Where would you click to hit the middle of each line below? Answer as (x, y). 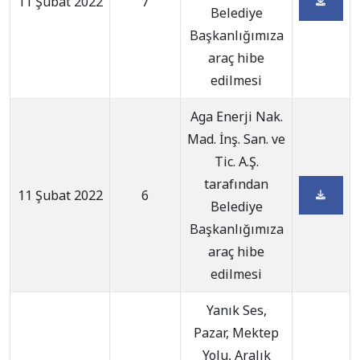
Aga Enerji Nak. (236, 117)
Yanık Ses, (236, 310)
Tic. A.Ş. (236, 162)
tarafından (236, 184)
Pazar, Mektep (236, 333)
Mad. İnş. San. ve (236, 139)
